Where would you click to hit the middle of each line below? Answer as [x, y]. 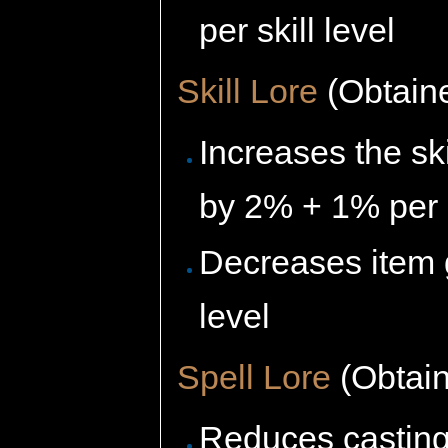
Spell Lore [254, 376]
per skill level [297, 30]
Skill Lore [247, 91]
